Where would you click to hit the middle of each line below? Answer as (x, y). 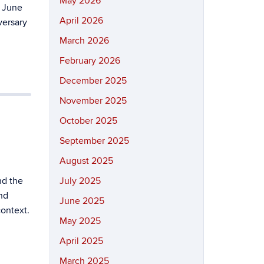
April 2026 (81, 21)
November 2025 (93, 101)
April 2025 (81, 241)
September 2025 (94, 141)
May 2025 (80, 221)
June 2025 (82, 201)
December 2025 (93, 81)
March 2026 (84, 41)
